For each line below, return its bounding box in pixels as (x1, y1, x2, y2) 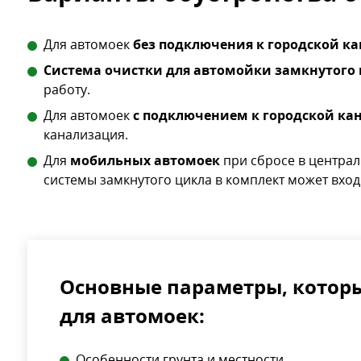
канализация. (43, 126, 128, 144)
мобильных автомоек (69, 151, 220, 170)
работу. (43, 81, 90, 99)
